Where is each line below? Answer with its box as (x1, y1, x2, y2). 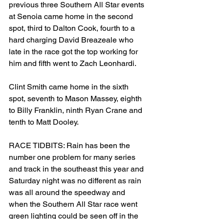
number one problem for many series (9, 153, 137, 162)
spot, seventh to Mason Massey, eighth (9, 94, 144, 104)
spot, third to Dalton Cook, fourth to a (9, 23, 137, 33)
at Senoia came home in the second (9, 12, 135, 22)
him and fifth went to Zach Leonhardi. (9, 59, 136, 68)
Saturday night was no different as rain (9, 176, 143, 186)
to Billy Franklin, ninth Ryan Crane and (9, 106, 144, 115)
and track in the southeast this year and (9, 164, 146, 174)
